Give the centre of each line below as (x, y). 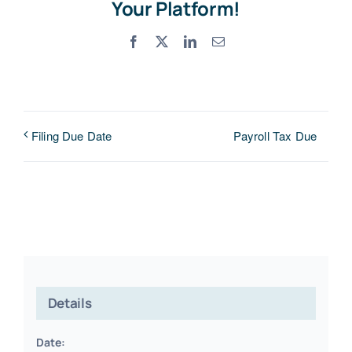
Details (70, 303)
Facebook (164, 40)
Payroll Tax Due (275, 135)
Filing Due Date (72, 135)
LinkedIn (219, 40)
